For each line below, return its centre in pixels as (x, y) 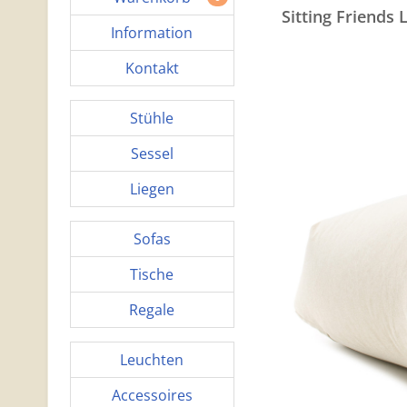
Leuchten (152, 360)
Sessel (152, 154)
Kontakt (152, 68)
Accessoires (152, 395)
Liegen (152, 189)
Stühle (152, 118)
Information (152, 33)
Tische (152, 274)
